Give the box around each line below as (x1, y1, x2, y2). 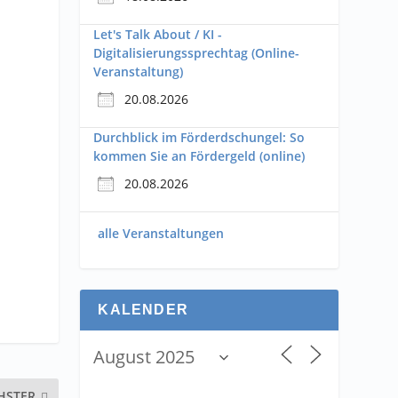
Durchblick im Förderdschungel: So (93, 129, 306, 147)
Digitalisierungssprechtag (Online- (93, 44, 300, 62)
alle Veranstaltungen (98, 225, 225, 243)
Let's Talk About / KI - (93, 26, 223, 44)
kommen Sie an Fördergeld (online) (93, 147, 306, 165)
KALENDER (98, 302, 188, 318)
